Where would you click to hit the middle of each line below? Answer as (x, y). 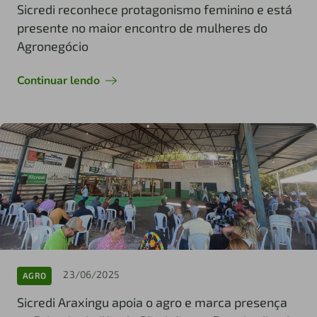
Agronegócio (53, 46)
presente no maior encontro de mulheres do (142, 27)
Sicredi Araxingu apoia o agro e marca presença (152, 302)
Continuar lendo (58, 80)
